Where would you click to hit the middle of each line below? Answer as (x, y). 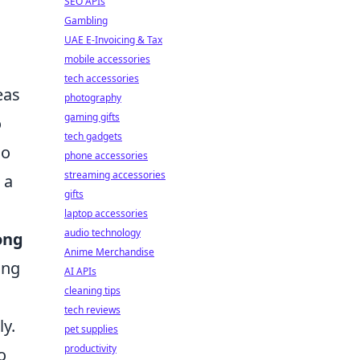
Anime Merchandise (109, 252)
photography (93, 98)
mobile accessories (107, 59)
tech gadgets (93, 136)
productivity (90, 348)
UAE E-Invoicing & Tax (113, 40)
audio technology (102, 233)
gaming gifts (92, 117)
